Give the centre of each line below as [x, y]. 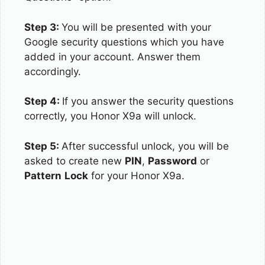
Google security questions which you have [124, 42]
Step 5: [43, 146]
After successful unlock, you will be [145, 146]
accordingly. [53, 71]
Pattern [43, 175]
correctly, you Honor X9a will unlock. [110, 116]
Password [172, 161]
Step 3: [43, 27]
